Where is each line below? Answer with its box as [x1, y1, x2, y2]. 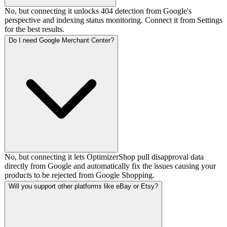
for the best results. [5, 25, 64, 34]
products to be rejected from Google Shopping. [5, 171, 155, 180]
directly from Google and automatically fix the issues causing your [5, 162, 216, 171]
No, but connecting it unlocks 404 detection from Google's [5, 7, 192, 16]
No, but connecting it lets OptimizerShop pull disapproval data [5, 153, 204, 162]
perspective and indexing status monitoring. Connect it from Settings [5, 16, 222, 25]
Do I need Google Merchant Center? [9, 36, 114, 45]
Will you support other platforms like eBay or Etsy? [9, 182, 158, 191]
